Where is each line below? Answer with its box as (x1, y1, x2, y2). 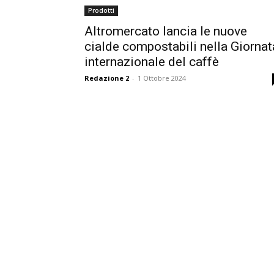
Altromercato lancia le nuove (84, 24, 247, 39)
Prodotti (88, 6, 114, 15)
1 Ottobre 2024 (138, 73, 186, 83)
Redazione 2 (84, 73, 129, 83)
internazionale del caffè (84, 54, 219, 69)
